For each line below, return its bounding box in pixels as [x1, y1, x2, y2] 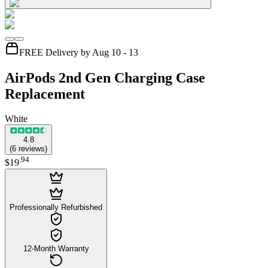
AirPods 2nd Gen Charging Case [5, 69, 205, 86]
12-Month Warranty [23, 243, 89, 253]
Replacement [5, 86, 85, 102]
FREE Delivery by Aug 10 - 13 [19, 47, 138, 57]
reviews [19, 144, 45, 154]
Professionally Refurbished [10, 202, 102, 212]
